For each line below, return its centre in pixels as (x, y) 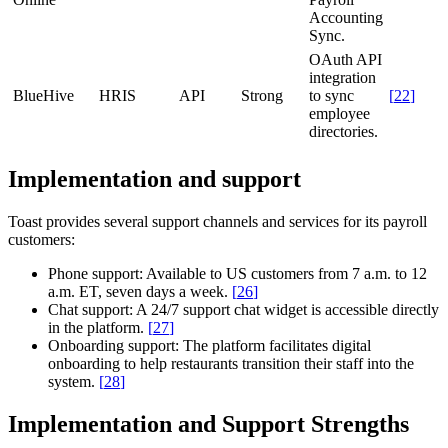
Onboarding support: (113, 345)
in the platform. (98, 327)
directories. (343, 131)
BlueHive (43, 95)
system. (73, 381)
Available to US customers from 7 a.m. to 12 (285, 273)
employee (339, 113)
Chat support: (90, 309)
